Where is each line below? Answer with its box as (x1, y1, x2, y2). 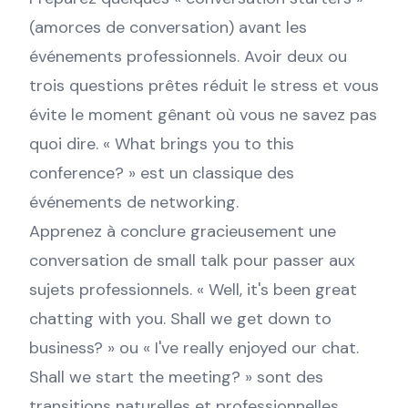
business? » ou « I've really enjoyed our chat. (29, 337, 359, 359)
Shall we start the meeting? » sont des (29, 366, 323, 388)
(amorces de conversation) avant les (29, 16, 307, 38)
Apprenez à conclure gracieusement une (29, 220, 336, 242)
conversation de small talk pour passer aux (29, 250, 355, 271)
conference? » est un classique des (29, 162, 294, 184)
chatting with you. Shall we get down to (29, 308, 331, 330)
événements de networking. (29, 191, 239, 213)
